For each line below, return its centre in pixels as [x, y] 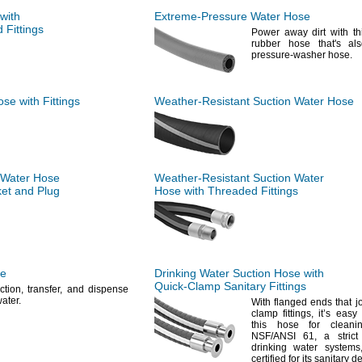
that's [329, 44]
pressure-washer [290, 55]
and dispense [95, 289]
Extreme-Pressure [201, 16]
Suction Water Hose [302, 101]
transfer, [45, 289]
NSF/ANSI [274, 336]
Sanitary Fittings [263, 286]
